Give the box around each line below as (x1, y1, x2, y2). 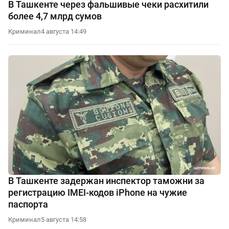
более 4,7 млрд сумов (8, 10, 102, 21)
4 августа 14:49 (41, 27, 86, 35)
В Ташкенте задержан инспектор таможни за (8, 175, 204, 186)
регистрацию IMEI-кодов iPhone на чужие (8, 187, 187, 198)
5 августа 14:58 (41, 215, 86, 223)
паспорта (8, 198, 48, 210)
